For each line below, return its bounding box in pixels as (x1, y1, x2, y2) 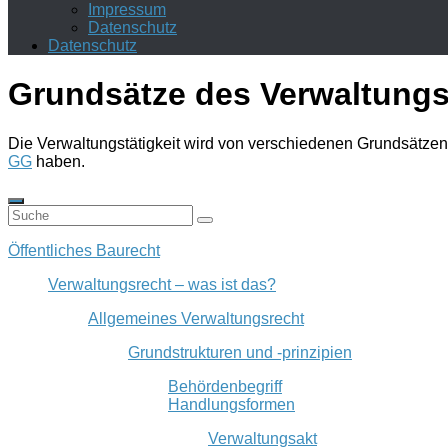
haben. (32, 152, 85, 170)
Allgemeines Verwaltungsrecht (88, 309, 304, 327)
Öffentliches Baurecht (8, 241, 160, 259)
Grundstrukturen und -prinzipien (128, 343, 352, 361)
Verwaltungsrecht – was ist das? (48, 275, 276, 293)
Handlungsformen (168, 395, 295, 413)
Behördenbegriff (168, 377, 282, 395)
